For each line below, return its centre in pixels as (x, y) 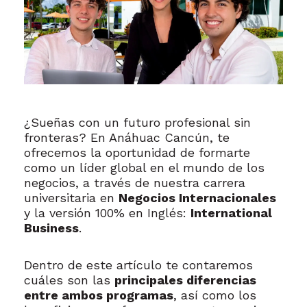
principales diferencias (185, 280)
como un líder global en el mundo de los (144, 167)
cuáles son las (69, 280)
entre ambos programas (99, 295)
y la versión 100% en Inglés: (107, 212)
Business (51, 228)
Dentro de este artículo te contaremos (138, 265)
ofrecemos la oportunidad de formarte (137, 152)
